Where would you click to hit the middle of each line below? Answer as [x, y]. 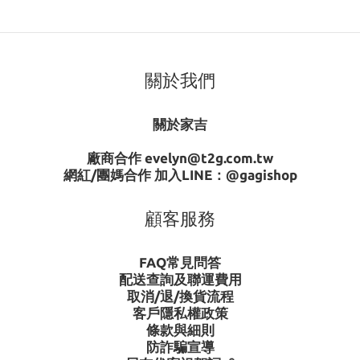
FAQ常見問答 [180, 262]
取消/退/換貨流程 [180, 296]
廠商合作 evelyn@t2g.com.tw [180, 158]
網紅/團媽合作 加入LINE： [144, 175]
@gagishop [261, 175]
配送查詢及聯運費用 [180, 279]
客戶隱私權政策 [180, 313]
